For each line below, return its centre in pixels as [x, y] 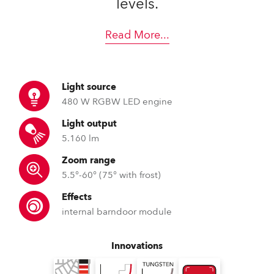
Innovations [137, 246]
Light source [89, 87]
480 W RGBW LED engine [117, 102]
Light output [89, 124]
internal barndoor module [117, 212]
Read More [132, 35]
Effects [77, 197]
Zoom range [89, 160]
